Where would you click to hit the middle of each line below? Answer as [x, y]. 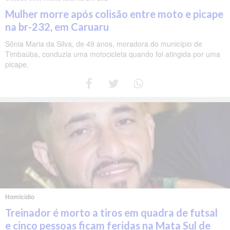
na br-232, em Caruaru [57, 26]
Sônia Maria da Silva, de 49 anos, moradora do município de [104, 43]
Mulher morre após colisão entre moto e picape [114, 14]
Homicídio [20, 196]
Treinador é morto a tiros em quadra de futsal [111, 212]
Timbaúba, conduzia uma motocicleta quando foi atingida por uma [113, 54]
